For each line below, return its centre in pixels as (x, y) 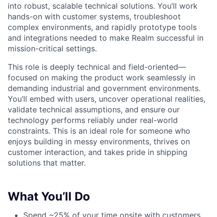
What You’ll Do (49, 197)
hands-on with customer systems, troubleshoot (94, 17)
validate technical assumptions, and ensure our (94, 110)
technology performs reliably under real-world (93, 120)
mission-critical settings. (52, 49)
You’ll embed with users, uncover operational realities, (107, 99)
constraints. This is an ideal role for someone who (99, 131)
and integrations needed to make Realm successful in (106, 38)
